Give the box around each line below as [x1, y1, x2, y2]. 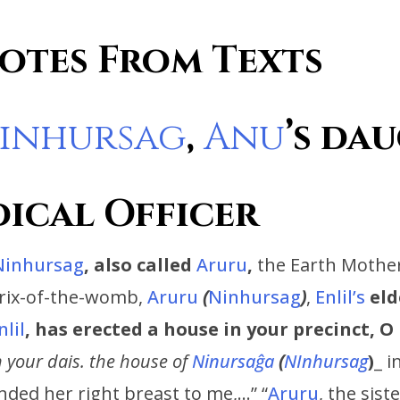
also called [94, 253, 192, 278]
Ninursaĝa [192, 349, 279, 374]
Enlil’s [315, 285, 365, 310]
